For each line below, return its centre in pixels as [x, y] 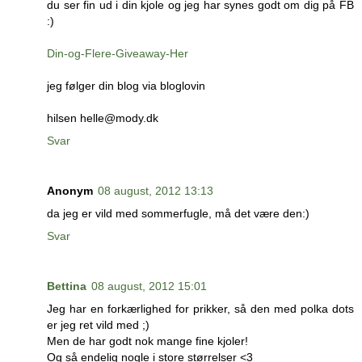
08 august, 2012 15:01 [149, 286]
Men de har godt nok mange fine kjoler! [147, 341]
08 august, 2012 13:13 [156, 191]
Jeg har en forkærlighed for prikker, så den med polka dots [200, 309]
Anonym [70, 191]
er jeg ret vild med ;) [98, 325]
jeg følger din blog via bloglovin [126, 86]
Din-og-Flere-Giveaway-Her [118, 54]
